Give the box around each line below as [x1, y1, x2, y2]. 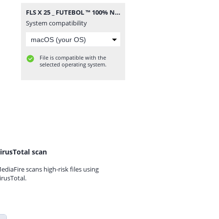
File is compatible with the [40, 54, 106, 61]
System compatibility [26, 19, 87, 27]
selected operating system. [40, 61, 107, 68]
